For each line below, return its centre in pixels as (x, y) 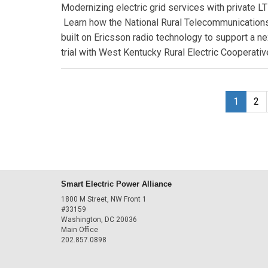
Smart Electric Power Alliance (116, 184)
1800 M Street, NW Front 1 (104, 199)
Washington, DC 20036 (99, 220)
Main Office (80, 230)
